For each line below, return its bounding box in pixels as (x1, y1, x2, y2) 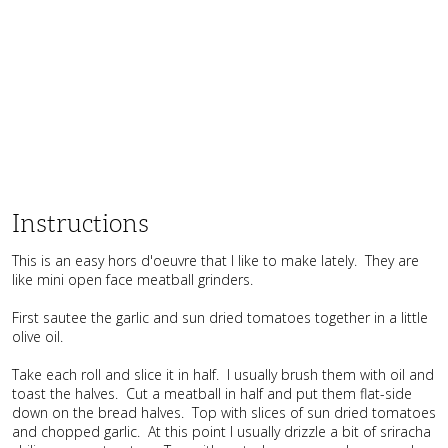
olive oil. (12, 326, 67, 346)
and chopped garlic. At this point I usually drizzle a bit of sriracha (12, 421, 431, 441)
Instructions (12, 209, 149, 237)
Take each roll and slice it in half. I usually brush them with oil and (12, 364, 434, 384)
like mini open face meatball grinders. (12, 269, 257, 289)
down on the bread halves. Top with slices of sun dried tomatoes (12, 402, 436, 422)
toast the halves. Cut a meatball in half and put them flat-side (12, 383, 412, 403)
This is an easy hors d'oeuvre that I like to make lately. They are (12, 250, 419, 270)
